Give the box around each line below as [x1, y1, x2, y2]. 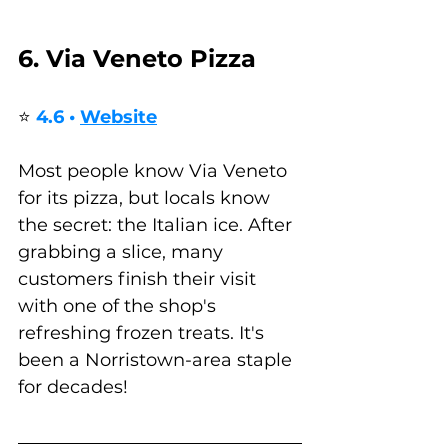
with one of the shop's [18, 295, 221, 318]
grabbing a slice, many [18, 241, 228, 264]
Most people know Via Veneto [18, 160, 292, 183]
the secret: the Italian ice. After [18, 214, 297, 237]
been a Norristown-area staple [18, 349, 297, 372]
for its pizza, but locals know [18, 187, 275, 210]
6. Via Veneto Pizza [18, 44, 256, 74]
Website [80, 106, 157, 129]
